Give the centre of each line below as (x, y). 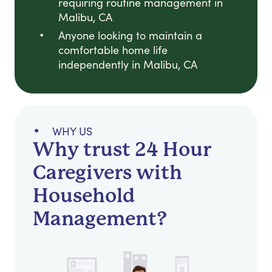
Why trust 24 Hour (122, 150)
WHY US (72, 131)
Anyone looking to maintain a (130, 36)
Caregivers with (107, 173)
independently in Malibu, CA (128, 65)
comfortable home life (113, 50)
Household (84, 196)
